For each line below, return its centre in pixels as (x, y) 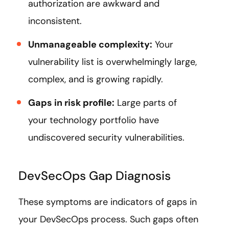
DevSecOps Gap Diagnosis (95, 175)
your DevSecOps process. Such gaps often (108, 219)
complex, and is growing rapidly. (96, 79)
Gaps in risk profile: (71, 102)
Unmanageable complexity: (90, 44)
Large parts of (146, 102)
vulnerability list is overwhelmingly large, (112, 62)
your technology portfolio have (94, 120)
